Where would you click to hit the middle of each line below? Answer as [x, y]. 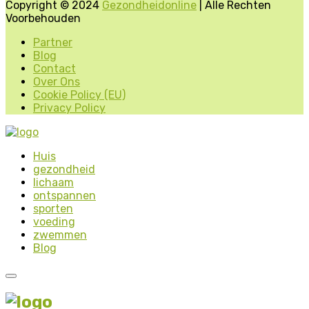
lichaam [53, 182]
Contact [54, 69]
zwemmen [60, 235]
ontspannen [64, 196]
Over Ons [57, 82]
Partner [53, 42]
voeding [54, 222]
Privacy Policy [69, 108]
